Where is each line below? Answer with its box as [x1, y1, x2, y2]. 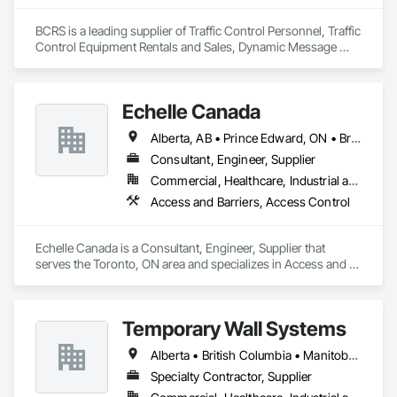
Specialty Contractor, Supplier [151, 369, 313, 384]
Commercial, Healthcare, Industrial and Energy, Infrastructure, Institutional [348, 173, 359, 188]
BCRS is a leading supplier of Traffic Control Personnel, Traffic [35, 23, 361, 38]
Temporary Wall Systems [122, 316, 346, 340]
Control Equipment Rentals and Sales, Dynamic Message [35, 39, 337, 54]
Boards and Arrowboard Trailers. [35, 55, 209, 70]
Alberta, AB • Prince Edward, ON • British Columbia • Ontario [351, 130, 362, 145]
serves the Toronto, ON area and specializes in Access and [35, 256, 346, 271]
